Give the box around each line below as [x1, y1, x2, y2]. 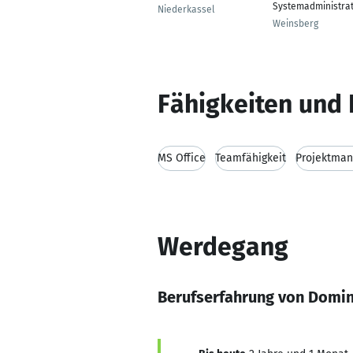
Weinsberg [273, 18, 318, 29]
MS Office [158, 151, 206, 165]
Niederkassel [158, 4, 215, 15]
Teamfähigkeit [215, 151, 286, 165]
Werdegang [158, 232, 288, 262]
